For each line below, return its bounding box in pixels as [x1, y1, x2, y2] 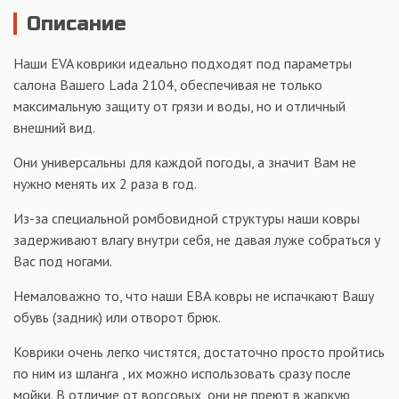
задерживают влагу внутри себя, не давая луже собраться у [13, 230, 380, 248]
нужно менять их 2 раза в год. [13, 174, 197, 192]
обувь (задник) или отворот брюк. [13, 307, 221, 326]
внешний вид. [13, 118, 95, 136]
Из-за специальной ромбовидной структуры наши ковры [13, 208, 360, 227]
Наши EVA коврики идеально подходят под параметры [13, 53, 352, 72]
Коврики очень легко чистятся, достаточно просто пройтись [13, 342, 385, 361]
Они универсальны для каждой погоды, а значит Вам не [13, 152, 356, 171]
